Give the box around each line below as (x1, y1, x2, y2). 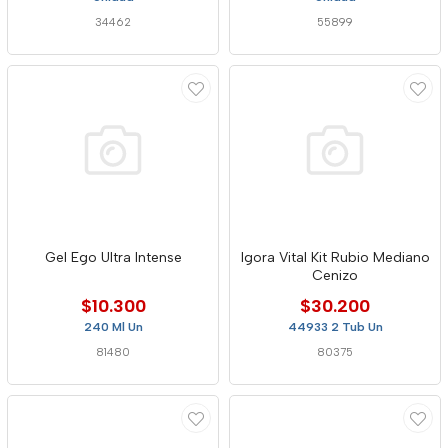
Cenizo (312, 267, 358, 284)
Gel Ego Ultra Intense (44, 249, 182, 266)
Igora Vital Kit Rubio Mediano (240, 249, 430, 266)
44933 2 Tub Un (287, 320, 383, 334)
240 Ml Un (83, 320, 143, 334)
